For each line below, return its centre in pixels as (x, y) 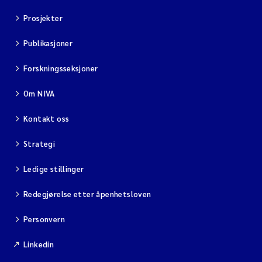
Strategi (39, 144)
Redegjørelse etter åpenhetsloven (87, 194)
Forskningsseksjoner (61, 68)
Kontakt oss (46, 118)
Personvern (44, 219)
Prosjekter (43, 18)
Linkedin (39, 244)
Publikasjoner (48, 43)
